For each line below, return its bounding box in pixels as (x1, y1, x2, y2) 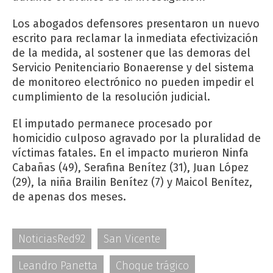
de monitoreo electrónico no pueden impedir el (12, 76, 254, 90)
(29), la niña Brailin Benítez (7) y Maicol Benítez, (12, 175, 252, 190)
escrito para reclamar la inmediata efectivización (12, 32, 258, 46)
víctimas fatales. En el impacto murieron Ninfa (12, 146, 249, 160)
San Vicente (104, 232, 160, 246)
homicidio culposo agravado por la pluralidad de (12, 132, 261, 146)
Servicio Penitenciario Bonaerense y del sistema (12, 61, 254, 75)
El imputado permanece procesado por (12, 117, 212, 131)
